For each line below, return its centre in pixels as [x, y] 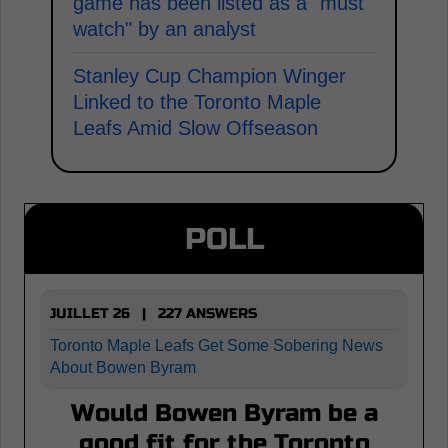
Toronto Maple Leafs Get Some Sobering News [216, 345]
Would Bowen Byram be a [224, 413]
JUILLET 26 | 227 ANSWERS [153, 313]
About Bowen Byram [123, 367]
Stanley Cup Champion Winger [209, 75]
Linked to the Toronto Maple [197, 101]
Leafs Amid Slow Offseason [195, 127]
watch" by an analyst [164, 28]
